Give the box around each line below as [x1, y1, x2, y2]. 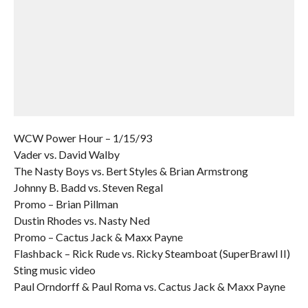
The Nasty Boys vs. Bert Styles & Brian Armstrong [13, 164, 248, 177]
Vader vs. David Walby [13, 148, 120, 161]
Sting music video [13, 263, 96, 276]
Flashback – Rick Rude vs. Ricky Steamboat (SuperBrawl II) [13, 247, 290, 260]
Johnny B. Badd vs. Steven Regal [13, 181, 163, 194]
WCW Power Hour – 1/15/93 [13, 131, 152, 144]
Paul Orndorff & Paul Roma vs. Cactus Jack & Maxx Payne [13, 280, 285, 293]
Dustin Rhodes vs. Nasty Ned [13, 214, 150, 227]
